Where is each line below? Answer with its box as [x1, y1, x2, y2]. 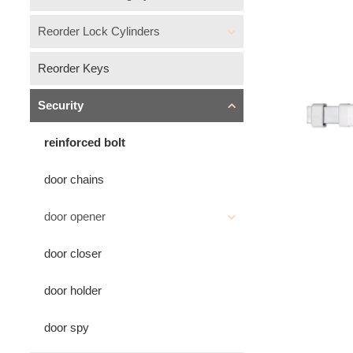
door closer [44, 247, 102, 260]
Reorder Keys [38, 61, 110, 75]
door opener [44, 210, 106, 223]
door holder [44, 284, 102, 297]
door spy [44, 321, 89, 334]
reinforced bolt [44, 136, 125, 149]
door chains [44, 173, 104, 186]
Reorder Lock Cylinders [38, 24, 160, 38]
